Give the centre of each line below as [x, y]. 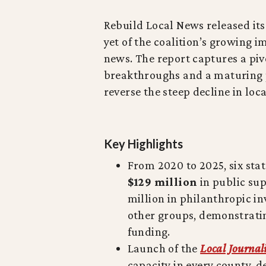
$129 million [162, 182]
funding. [149, 232]
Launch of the [164, 248]
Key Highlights [143, 144]
